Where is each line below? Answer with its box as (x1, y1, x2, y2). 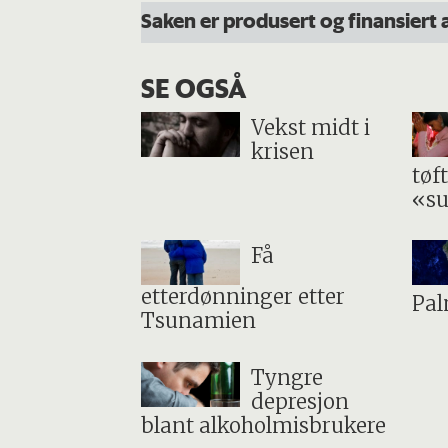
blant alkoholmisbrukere (140, 412, 386, 439)
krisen (250, 138, 314, 165)
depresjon (250, 388, 349, 415)
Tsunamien (140, 308, 256, 335)
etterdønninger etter (140, 284, 345, 311)
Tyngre (250, 364, 323, 391)
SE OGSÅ (140, 71, 246, 106)
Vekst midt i (250, 114, 370, 141)
